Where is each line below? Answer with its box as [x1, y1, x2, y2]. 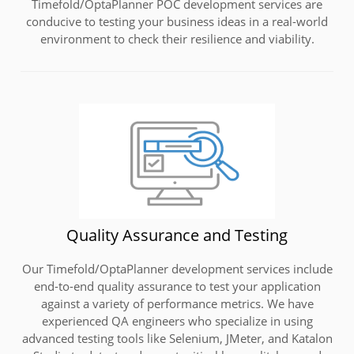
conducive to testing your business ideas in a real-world [26, 13, 328, 29]
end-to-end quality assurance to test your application [33, 277, 321, 294]
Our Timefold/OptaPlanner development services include [21, 260, 333, 277]
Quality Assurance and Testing [66, 224, 288, 246]
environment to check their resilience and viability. [40, 30, 314, 47]
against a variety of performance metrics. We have [40, 295, 314, 311]
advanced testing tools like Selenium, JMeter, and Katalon [21, 330, 333, 346]
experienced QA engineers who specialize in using [41, 312, 313, 329]
